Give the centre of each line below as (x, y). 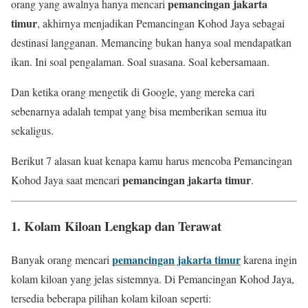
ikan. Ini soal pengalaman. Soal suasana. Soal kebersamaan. (140, 62)
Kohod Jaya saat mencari (67, 180)
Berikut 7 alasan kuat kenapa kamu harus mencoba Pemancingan (152, 161)
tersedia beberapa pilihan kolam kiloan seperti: (111, 298)
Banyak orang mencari (62, 259)
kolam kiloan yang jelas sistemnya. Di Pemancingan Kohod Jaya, (153, 278)
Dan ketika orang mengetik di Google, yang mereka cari (133, 92)
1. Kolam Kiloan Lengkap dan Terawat (116, 225)
